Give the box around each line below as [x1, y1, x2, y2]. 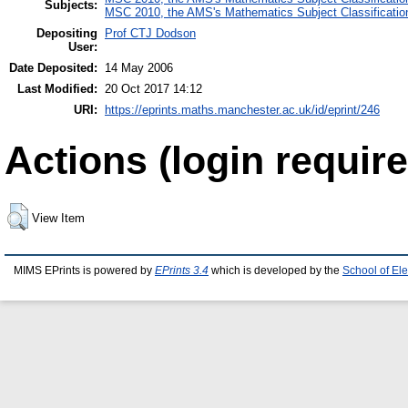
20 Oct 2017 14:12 [105, 81, 202, 96]
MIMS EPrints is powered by [14, 264, 155, 276]
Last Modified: [17, 81, 97, 96]
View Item [32, 210, 85, 225]
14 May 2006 [105, 60, 173, 75]
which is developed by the [209, 264, 342, 276]
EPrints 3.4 [155, 264, 209, 276]
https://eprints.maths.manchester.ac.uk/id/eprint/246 [105, 102, 380, 117]
